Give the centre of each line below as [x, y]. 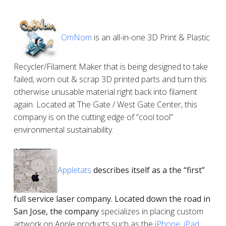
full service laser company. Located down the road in [112, 199]
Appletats [74, 170]
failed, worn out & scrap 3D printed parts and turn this [110, 79]
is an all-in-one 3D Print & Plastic [151, 38]
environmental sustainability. [63, 129]
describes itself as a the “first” [148, 170]
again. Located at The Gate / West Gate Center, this [105, 104]
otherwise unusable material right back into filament [105, 92]
